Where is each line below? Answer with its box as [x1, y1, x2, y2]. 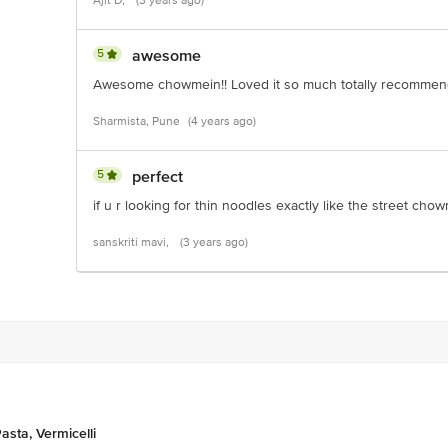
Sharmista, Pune [93, 114, 180, 129]
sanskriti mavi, [93, 235, 172, 250]
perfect [132, 167, 183, 187]
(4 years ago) [188, 114, 256, 129]
